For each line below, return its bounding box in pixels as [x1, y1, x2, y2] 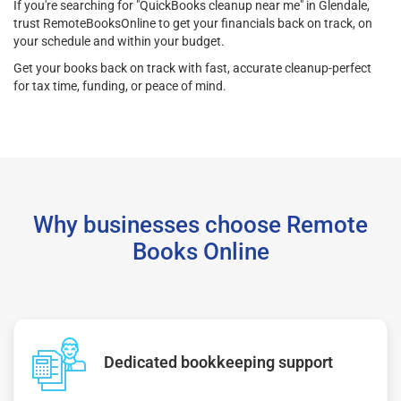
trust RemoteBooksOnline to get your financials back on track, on [13, 15, 372, 30]
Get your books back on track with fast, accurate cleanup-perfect [13, 60, 371, 75]
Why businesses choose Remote [33, 210, 368, 238]
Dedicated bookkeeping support [104, 352, 333, 371]
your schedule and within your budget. [13, 33, 225, 48]
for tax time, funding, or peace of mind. [13, 78, 226, 93]
